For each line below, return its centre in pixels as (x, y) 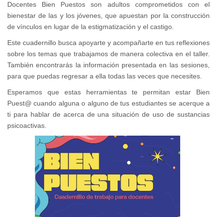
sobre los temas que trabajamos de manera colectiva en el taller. (108, 54)
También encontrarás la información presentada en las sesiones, (108, 65)
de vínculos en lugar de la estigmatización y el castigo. (92, 27)
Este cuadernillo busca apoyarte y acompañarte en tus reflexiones (108, 43)
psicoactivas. (27, 126)
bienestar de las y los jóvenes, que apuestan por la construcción (108, 16)
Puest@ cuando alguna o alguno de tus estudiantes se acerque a (108, 103)
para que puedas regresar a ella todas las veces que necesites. (106, 76)
